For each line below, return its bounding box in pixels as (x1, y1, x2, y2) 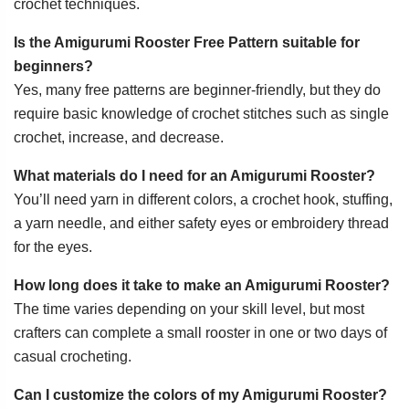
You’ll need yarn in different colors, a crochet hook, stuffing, (14, 192, 393, 208)
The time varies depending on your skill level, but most (14, 301, 364, 318)
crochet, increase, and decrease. (14, 130, 224, 146)
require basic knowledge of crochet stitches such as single (14, 106, 389, 122)
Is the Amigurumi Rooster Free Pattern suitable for (14, 35, 360, 51)
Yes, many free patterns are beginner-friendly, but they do (14, 82, 381, 99)
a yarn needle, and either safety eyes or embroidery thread (14, 215, 389, 232)
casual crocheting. (14, 349, 131, 365)
